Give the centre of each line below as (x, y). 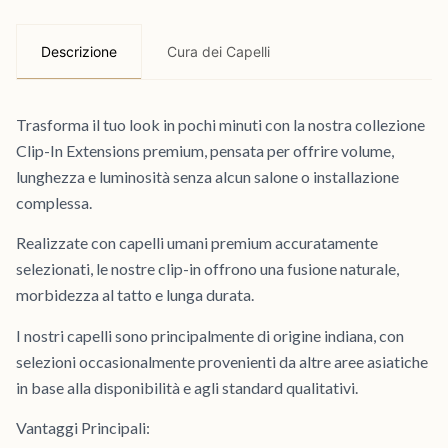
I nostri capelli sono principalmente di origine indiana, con (210, 335)
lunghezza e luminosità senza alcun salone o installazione (207, 176)
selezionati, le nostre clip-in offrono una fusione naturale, (207, 269)
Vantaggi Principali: (83, 428)
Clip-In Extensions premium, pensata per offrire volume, (205, 150)
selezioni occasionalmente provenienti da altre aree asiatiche (222, 361)
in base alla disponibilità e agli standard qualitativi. (187, 387)
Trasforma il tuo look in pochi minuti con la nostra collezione (220, 124)
